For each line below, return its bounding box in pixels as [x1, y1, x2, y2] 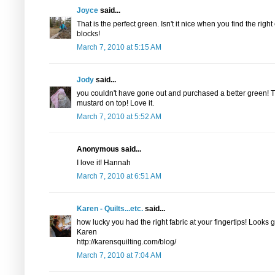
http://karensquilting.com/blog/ [77, 238, 176, 246]
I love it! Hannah [77, 158, 131, 167]
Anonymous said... [77, 145, 141, 153]
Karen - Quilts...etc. [77, 204, 143, 213]
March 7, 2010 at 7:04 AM [77, 251, 161, 260]
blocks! [77, 29, 100, 38]
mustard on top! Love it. [77, 99, 154, 107]
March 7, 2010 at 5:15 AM [77, 43, 161, 52]
